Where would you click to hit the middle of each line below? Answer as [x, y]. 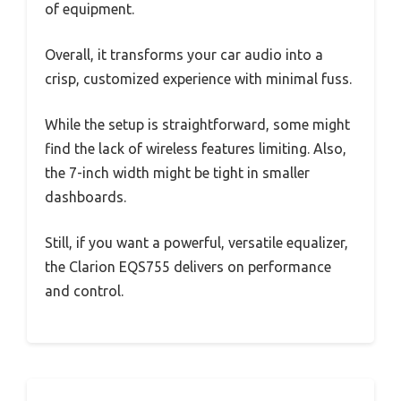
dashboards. [85, 196]
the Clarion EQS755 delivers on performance [188, 266]
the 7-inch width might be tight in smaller [177, 172]
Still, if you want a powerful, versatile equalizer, [196, 242]
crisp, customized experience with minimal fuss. [198, 78]
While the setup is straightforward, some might [197, 124]
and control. [84, 290]
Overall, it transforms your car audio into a [184, 54]
